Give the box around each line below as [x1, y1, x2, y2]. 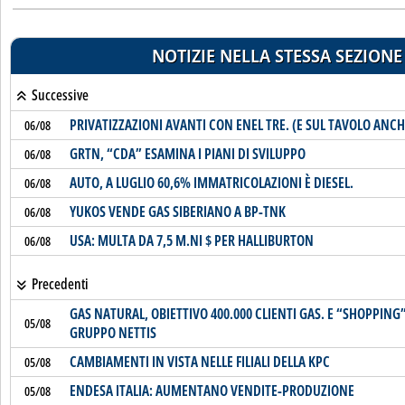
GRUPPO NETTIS [69, 323, 156, 343]
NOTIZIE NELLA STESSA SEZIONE [151, 43, 402, 68]
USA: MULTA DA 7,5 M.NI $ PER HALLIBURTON [69, 231, 314, 250]
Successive [28, 85, 89, 105]
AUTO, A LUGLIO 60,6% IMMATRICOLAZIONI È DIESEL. [69, 173, 353, 193]
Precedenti [28, 274, 89, 294]
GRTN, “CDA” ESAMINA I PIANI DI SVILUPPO [69, 144, 306, 164]
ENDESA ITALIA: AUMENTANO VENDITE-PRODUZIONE [69, 381, 354, 400]
